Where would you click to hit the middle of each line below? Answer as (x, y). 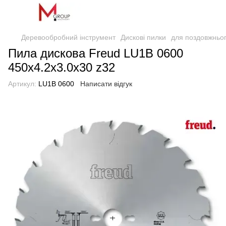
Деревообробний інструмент (68, 37)
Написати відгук (106, 84)
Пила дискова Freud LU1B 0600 (96, 53)
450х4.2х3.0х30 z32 (62, 67)
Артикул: (22, 84)
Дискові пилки (143, 37)
